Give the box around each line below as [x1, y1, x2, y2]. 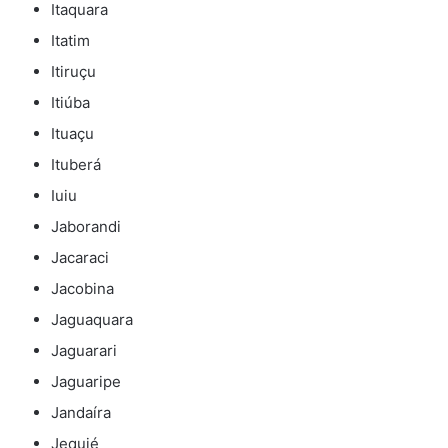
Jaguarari [51, 341, 117, 361]
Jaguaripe [51, 372, 121, 392]
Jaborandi [51, 217, 121, 237]
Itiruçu [51, 62, 96, 82]
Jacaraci [51, 248, 109, 268]
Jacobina [51, 279, 114, 299]
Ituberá [51, 155, 101, 175]
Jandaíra [51, 403, 111, 423]
